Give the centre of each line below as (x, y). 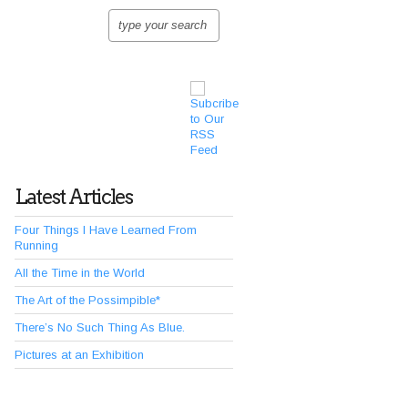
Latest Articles (74, 197)
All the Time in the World (80, 273)
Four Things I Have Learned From (106, 230)
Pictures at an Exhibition (79, 355)
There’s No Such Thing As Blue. (100, 327)
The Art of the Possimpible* (87, 300)
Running (36, 245)
